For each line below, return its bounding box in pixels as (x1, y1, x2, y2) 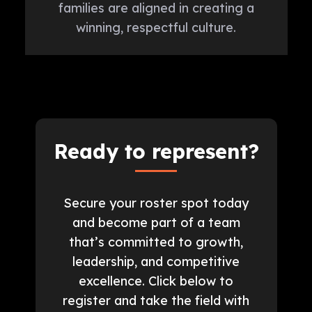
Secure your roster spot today (63, 194, 249, 210)
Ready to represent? (53, 138, 259, 164)
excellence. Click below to (79, 272, 233, 288)
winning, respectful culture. (76, 19, 236, 36)
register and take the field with (63, 292, 249, 308)
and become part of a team (72, 214, 240, 230)
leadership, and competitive (72, 253, 240, 269)
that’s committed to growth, (69, 233, 243, 249)
